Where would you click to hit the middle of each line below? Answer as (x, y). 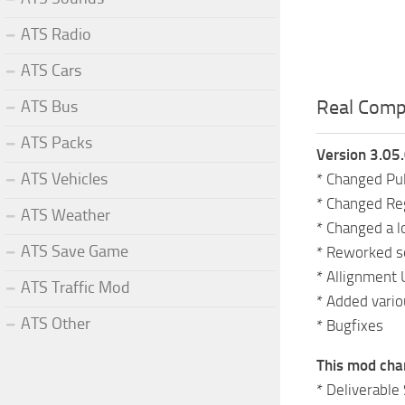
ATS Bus (49, 106)
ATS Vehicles (64, 179)
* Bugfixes (350, 325)
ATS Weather (66, 215)
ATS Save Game (75, 251)
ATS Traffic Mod (75, 287)
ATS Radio (56, 34)
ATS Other (56, 323)
